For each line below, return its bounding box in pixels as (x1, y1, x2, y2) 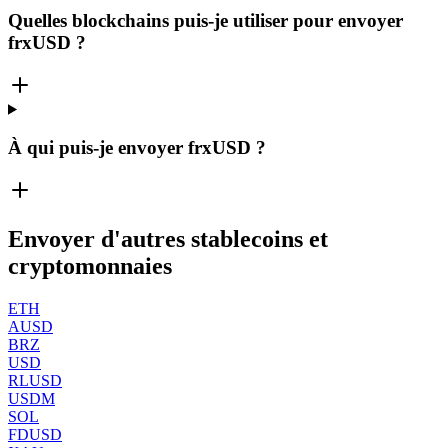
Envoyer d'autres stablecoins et (8, 226, 328, 253)
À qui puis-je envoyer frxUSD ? (8, 137, 266, 159)
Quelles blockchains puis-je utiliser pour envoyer (8, 10, 403, 32)
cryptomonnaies (8, 253, 172, 280)
